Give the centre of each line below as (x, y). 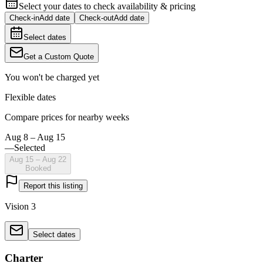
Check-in (24, 18)
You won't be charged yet (52, 77)
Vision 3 (20, 206)
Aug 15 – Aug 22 (38, 159)
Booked (38, 168)
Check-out (97, 18)
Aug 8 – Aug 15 (35, 137)
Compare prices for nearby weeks (67, 117)
